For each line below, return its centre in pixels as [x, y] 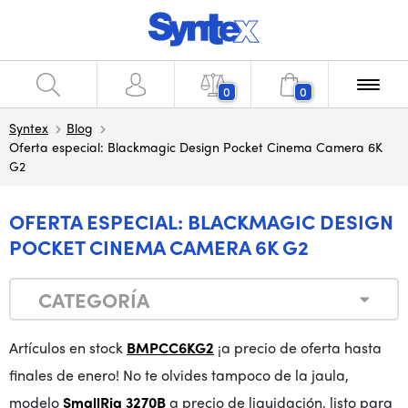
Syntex [29, 127]
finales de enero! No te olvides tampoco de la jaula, [179, 375]
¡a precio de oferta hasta [298, 347]
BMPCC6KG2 [170, 347]
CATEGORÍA [94, 299]
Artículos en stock [68, 347]
